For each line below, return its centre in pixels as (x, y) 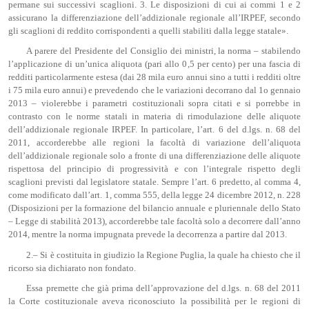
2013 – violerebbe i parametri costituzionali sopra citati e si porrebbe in (154, 104)
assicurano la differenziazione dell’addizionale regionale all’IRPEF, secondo (154, 18)
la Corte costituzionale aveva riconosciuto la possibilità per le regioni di (154, 301)
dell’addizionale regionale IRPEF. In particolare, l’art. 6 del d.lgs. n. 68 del (154, 130)
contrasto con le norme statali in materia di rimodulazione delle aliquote (154, 117)
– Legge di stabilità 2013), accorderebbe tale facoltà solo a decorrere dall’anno (154, 222)
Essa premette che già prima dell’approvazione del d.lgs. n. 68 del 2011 (163, 288)
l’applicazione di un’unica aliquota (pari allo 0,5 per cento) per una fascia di (154, 64)
